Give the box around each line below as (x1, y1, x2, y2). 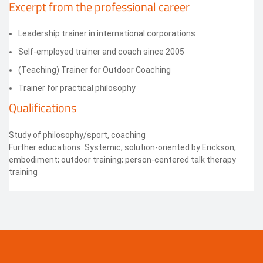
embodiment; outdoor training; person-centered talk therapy (9, 155, 236, 165)
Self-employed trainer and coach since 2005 (18, 47, 184, 57)
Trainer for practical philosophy (18, 83, 136, 93)
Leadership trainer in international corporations (18, 29, 195, 39)
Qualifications (9, 99, 76, 117)
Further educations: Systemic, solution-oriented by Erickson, (9, 143, 236, 153)
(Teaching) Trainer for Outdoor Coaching (18, 65, 171, 75)
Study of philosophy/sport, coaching (9, 130, 146, 140)
